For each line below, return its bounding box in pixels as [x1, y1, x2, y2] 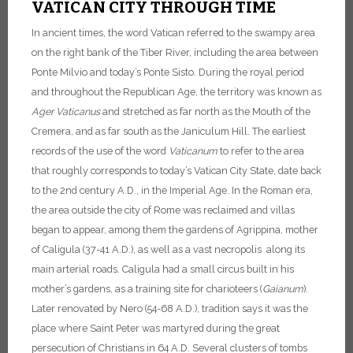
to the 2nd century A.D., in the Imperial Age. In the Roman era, [32, 184, 313, 197]
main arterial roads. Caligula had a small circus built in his [32, 263, 294, 276]
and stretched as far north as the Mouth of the [100, 106, 310, 118]
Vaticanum [169, 145, 217, 158]
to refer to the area [217, 145, 304, 158]
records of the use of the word [32, 145, 169, 158]
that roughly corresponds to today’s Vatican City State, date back [32, 165, 321, 177]
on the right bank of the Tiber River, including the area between [32, 46, 318, 59]
